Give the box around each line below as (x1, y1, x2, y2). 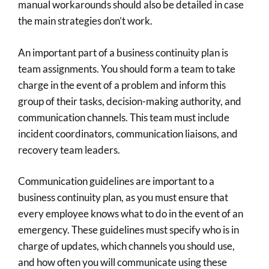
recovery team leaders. (18, 143, 124, 156)
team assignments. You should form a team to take (18, 62, 235, 75)
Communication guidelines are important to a (18, 175, 214, 187)
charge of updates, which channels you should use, (18, 240, 235, 252)
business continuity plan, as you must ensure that (18, 191, 228, 204)
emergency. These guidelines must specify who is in (18, 223, 239, 236)
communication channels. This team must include (18, 110, 229, 124)
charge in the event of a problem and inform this (18, 78, 226, 91)
